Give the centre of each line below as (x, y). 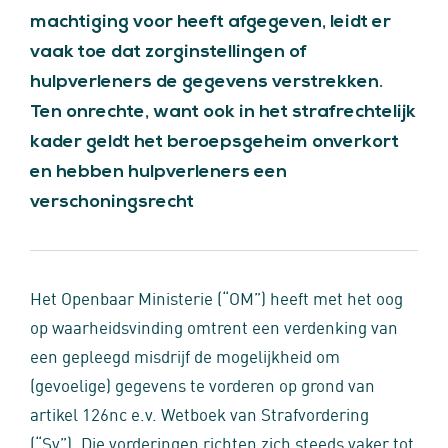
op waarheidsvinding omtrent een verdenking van (214, 326)
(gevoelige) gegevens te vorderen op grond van (202, 384)
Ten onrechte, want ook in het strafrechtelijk (223, 112)
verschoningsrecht (112, 202)
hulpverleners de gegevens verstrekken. (206, 82)
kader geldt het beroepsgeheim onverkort (214, 142)
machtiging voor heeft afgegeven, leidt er (210, 22)
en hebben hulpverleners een (158, 172)
